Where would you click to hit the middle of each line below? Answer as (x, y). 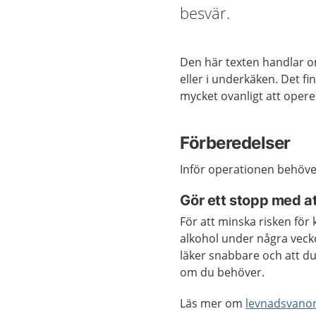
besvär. (205, 13)
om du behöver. (223, 272)
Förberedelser (235, 143)
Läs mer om (213, 303)
